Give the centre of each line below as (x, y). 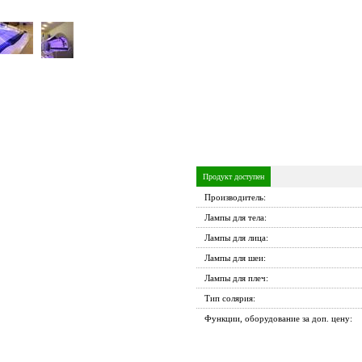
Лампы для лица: (236, 238)
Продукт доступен (233, 177)
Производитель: (235, 197)
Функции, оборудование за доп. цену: (278, 318)
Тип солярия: (229, 298)
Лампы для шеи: (235, 258)
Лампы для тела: (235, 217)
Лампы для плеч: (236, 278)
